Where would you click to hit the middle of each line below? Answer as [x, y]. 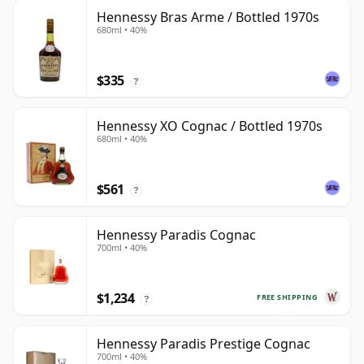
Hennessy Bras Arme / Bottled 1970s [208, 17]
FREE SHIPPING [287, 297]
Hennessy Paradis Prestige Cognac [204, 344]
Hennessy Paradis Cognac [176, 235]
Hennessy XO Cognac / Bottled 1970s [210, 126]
